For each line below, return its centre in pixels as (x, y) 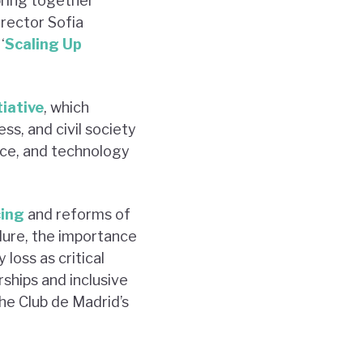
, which (66, 107)
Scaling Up (43, 44)
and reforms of (77, 214)
